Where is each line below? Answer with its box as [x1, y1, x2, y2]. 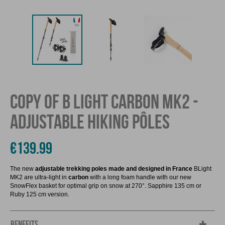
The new [10, 165, 35, 172]
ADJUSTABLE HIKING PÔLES [10, 110, 170, 133]
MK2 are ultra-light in [10, 173, 68, 181]
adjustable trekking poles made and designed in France [35, 165, 192, 172]
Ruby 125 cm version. [10, 190, 69, 198]
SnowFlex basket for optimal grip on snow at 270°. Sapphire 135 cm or [10, 182, 201, 189]
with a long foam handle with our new [88, 173, 191, 181]
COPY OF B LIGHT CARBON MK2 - [10, 90, 198, 113]
